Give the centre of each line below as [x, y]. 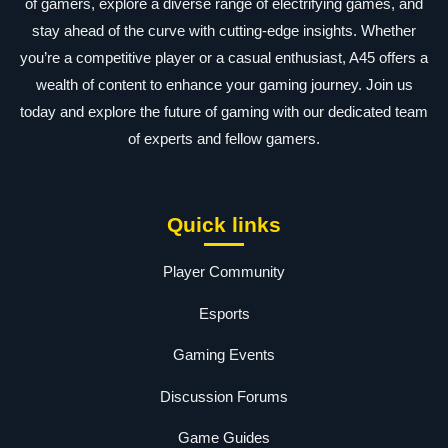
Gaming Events [224, 355]
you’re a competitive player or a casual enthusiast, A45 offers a [224, 57]
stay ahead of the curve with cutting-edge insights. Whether [224, 30]
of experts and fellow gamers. [224, 138]
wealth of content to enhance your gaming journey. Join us [224, 84]
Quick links [224, 224]
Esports [224, 313]
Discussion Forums [224, 396]
